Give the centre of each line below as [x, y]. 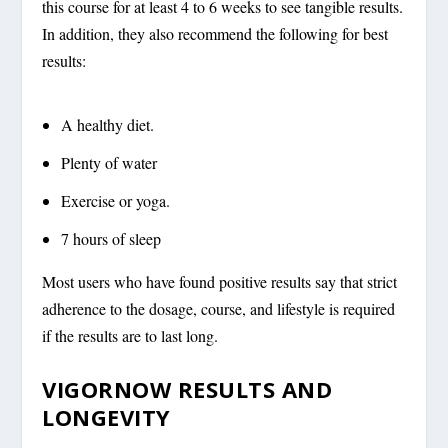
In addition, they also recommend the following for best [215, 33]
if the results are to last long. [130, 336]
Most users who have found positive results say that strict [220, 282]
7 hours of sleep [110, 239]
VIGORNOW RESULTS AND [187, 388]
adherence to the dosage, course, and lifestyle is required [219, 309]
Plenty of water [108, 162]
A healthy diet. [107, 124]
